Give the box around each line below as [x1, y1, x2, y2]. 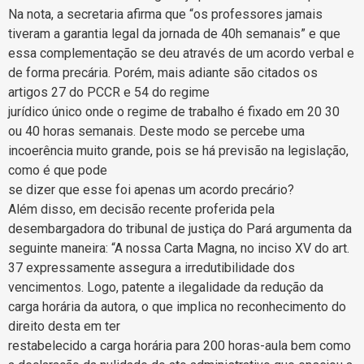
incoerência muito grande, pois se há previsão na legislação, [8, 142, 349, 158]
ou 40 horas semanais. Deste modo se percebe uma [8, 123, 305, 139]
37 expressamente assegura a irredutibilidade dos [8, 259, 295, 275]
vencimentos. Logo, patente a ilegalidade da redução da [8, 279, 323, 295]
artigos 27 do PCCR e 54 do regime [8, 84, 210, 100]
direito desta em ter [8, 318, 120, 334]
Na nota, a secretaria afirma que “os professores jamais [8, 6, 323, 22]
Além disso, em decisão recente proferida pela [8, 201, 275, 217]
